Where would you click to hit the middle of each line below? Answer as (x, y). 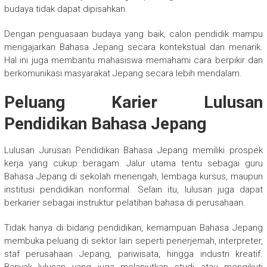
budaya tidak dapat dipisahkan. (66, 9)
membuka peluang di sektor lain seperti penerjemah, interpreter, (133, 241)
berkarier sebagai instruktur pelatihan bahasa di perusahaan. (125, 203)
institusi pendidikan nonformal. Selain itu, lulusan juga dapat (133, 190)
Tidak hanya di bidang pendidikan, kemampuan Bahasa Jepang (133, 228)
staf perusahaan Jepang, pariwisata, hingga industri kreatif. (133, 254)
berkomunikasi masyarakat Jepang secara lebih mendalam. (123, 74)
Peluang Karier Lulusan (133, 103)
